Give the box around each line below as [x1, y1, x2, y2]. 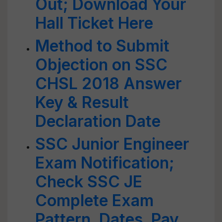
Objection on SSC [35, 55, 167, 74]
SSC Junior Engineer [35, 134, 189, 154]
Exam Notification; [35, 153, 174, 172]
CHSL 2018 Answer [35, 74, 182, 93]
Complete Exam [35, 191, 154, 210]
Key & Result [35, 93, 129, 112]
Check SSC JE [35, 172, 142, 191]
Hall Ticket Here [35, 13, 153, 33]
